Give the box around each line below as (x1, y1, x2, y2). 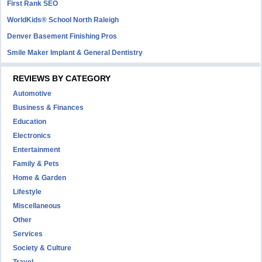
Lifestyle (13, 188, 42, 196)
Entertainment (13, 146, 61, 154)
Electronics (13, 132, 51, 140)
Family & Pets (13, 160, 60, 168)
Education (13, 118, 47, 126)
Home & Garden (13, 174, 67, 182)
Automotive (13, 89, 52, 98)
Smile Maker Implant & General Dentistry (7, 49, 143, 57)
